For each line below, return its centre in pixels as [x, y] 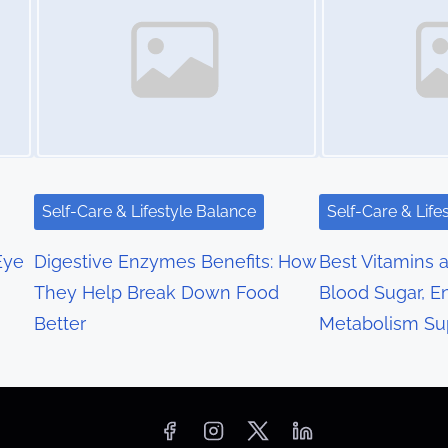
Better [60, 324]
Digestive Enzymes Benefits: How [175, 262]
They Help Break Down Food [157, 293]
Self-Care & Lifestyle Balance [149, 212]
